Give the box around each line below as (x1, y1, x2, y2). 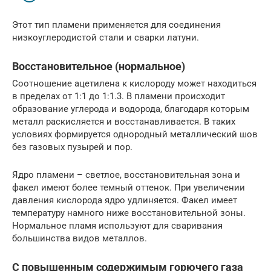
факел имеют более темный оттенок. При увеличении (12, 181, 245, 193)
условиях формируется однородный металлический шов (12, 128, 258, 140)
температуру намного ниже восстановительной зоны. (12, 207, 246, 218)
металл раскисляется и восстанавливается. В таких (12, 116, 235, 127)
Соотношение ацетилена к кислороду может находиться (12, 77, 256, 89)
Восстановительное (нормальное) (12, 59, 185, 73)
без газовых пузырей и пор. (12, 141, 132, 152)
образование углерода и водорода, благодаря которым (12, 103, 249, 114)
